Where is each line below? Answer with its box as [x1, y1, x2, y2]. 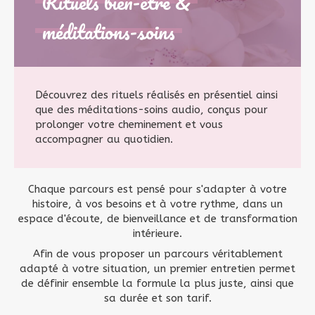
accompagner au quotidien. [35, 133, 173, 146]
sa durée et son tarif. [103, 292, 212, 304]
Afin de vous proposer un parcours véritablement [32, 247, 283, 260]
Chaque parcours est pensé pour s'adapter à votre [28, 183, 287, 195]
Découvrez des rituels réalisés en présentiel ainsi [35, 89, 278, 101]
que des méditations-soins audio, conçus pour [35, 103, 268, 116]
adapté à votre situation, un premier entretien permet [20, 262, 295, 275]
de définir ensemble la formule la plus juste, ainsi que [21, 277, 294, 290]
